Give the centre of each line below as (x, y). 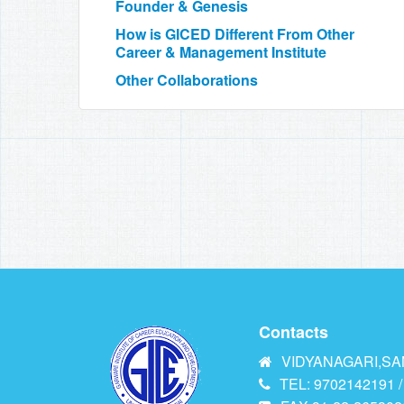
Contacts (294, 331)
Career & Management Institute (221, 51)
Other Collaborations (187, 79)
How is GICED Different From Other (235, 33)
